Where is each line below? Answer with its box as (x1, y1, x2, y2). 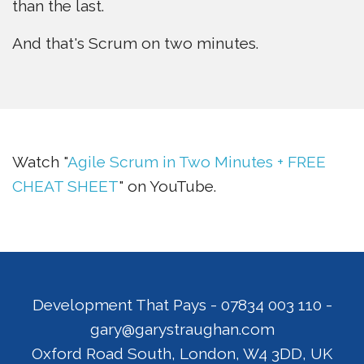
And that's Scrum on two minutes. (12, 34, 258, 52)
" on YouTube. (119, 177, 216, 195)
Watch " (12, 153, 67, 171)
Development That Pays (32, 296, 206, 314)
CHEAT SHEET (12, 177, 119, 195)
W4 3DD (243, 344, 302, 362)
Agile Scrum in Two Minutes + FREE (67, 153, 326, 171)
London (180, 344, 236, 362)
